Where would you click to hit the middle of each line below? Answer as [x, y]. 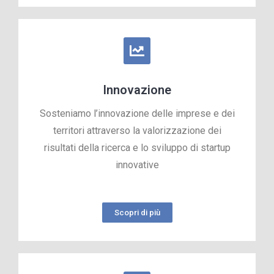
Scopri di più [137, 213]
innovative [137, 165]
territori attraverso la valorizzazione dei [137, 131]
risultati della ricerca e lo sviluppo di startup [137, 148]
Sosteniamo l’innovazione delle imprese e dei [137, 113]
